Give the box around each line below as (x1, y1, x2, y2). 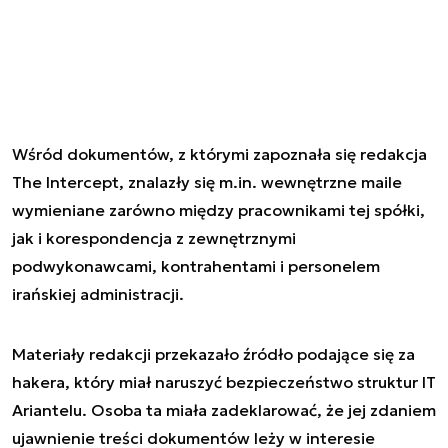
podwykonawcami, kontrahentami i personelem (12, 256, 380, 276)
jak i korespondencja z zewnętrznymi (12, 228, 296, 248)
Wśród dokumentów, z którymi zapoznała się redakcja (12, 144, 427, 164)
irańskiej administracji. (12, 284, 184, 304)
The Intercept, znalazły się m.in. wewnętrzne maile (12, 172, 402, 192)
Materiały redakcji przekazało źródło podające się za (12, 344, 415, 364)
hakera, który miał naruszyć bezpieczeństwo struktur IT (12, 372, 436, 392)
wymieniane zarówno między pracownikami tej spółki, (12, 200, 425, 220)
